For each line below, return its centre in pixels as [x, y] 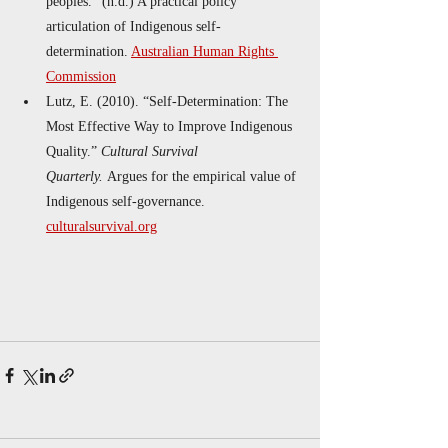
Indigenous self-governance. [127, 201]
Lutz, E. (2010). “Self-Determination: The [169, 101]
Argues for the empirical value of [201, 176]
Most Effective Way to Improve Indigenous [171, 126]
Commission [81, 76]
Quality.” [73, 151]
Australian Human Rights [204, 51]
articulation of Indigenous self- [133, 26]
